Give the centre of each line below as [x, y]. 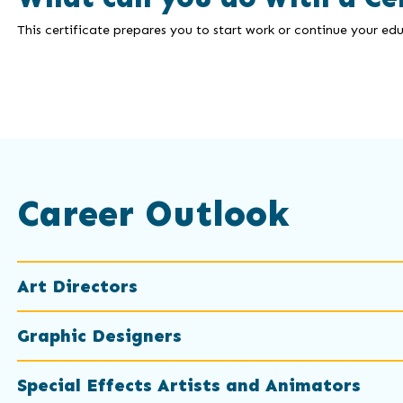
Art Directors [77, 287]
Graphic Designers [99, 336]
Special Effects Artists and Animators [188, 385]
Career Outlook [153, 214]
